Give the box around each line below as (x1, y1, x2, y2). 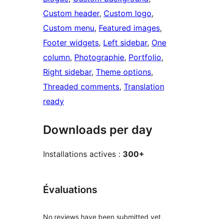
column (43, 52, 70, 63)
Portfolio (129, 52, 161, 63)
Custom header (43, 8, 99, 19)
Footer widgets (43, 38, 99, 48)
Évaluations (43, 184, 97, 196)
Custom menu (43, 23, 94, 33)
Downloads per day (43, 123, 153, 137)
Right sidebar (43, 67, 91, 77)
